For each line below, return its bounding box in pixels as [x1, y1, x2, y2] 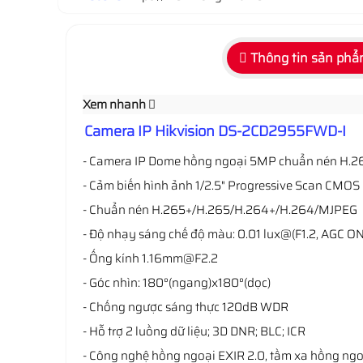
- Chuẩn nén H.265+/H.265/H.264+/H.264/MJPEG [83, 200, 357, 220]
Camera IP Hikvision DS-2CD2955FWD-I [84, 120, 346, 143]
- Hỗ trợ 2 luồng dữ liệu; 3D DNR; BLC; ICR [83, 322, 305, 341]
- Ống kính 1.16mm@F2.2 [83, 249, 218, 268]
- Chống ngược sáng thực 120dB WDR [83, 297, 288, 317]
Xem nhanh [83, 95, 148, 114]
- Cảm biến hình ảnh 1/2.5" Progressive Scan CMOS [83, 176, 360, 195]
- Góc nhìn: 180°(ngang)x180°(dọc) [83, 273, 273, 293]
